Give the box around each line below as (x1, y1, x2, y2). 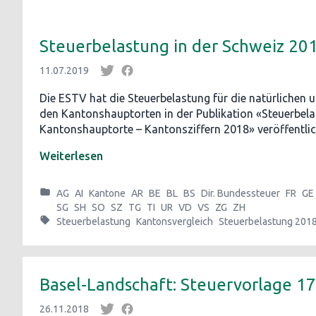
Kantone (89, 188, 126, 199)
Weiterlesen (39, 150, 103, 162)
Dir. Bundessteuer (201, 188, 280, 199)
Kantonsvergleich (136, 216, 213, 227)
